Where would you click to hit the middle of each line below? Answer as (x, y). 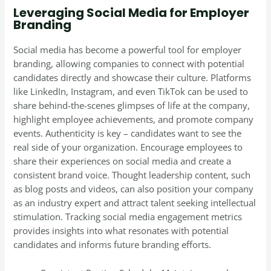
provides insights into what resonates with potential (121, 231)
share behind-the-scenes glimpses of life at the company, (132, 106)
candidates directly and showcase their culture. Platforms (132, 78)
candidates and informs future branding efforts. (113, 245)
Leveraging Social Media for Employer (132, 13)
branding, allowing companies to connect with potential (129, 64)
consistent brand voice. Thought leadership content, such (132, 175)
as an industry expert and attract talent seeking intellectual (135, 203)
